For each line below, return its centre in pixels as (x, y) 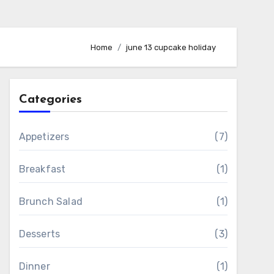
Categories (50, 100)
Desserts (39, 234)
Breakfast (42, 169)
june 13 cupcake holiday (171, 47)
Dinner (34, 266)
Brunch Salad (51, 202)
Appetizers (44, 137)
